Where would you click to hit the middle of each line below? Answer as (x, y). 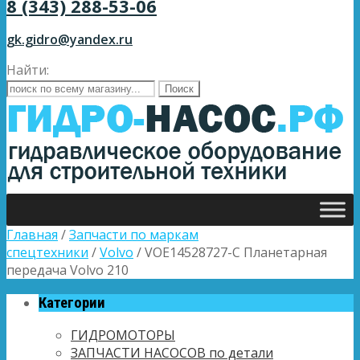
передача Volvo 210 (67, 270)
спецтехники (47, 252)
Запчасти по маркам (134, 235)
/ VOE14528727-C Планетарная (230, 252)
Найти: (28, 70)
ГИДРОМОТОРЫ (123, 335)
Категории (72, 303)
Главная (32, 235)
